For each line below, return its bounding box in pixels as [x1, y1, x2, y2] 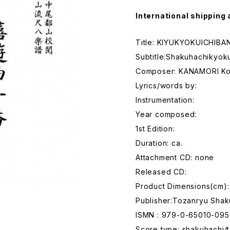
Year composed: [136, 110, 197, 119]
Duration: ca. [136, 139, 183, 147]
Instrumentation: [136, 95, 195, 104]
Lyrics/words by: [136, 81, 197, 90]
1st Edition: [136, 124, 175, 133]
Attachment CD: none [136, 153, 215, 162]
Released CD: [136, 167, 187, 176]
